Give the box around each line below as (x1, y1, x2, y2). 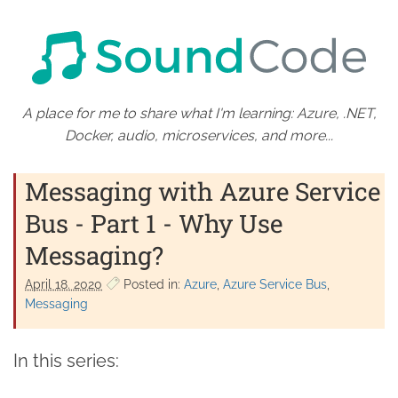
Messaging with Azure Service (25, 174, 380, 208)
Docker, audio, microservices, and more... (65, 126, 333, 144)
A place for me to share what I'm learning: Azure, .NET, (21, 104, 377, 122)
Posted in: (120, 276, 184, 291)
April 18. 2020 (25, 276, 102, 291)
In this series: (13, 349, 119, 371)
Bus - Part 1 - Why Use (25, 206, 283, 240)
